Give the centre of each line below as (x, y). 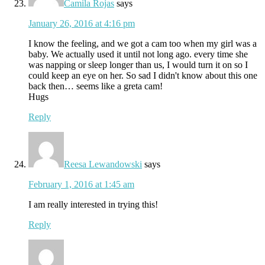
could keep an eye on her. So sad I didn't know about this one (143, 75)
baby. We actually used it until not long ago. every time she (138, 54)
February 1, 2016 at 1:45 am (81, 184)
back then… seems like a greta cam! (96, 86)
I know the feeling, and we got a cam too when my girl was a (143, 43)
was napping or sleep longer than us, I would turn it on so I (138, 64)
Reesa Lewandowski (103, 164)
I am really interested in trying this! (93, 204)
